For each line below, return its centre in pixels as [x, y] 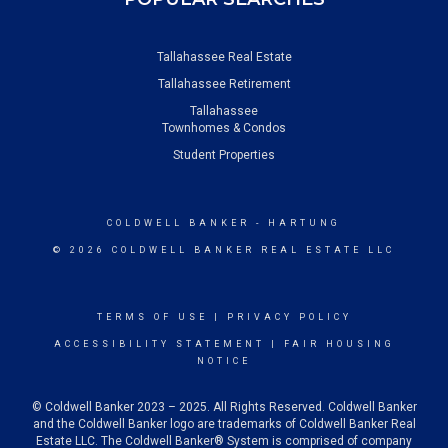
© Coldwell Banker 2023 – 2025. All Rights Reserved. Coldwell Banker [224, 407]
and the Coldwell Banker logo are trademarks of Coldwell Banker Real [224, 424]
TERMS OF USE [152, 317]
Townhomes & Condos [224, 128]
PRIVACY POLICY [289, 317]
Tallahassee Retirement [224, 84]
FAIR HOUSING [339, 344]
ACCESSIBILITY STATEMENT [159, 344]
